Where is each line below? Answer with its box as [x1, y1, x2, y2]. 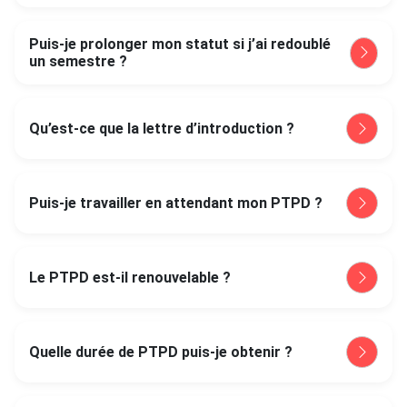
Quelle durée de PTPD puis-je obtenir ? [29, 343, 293, 361]
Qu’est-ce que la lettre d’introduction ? [29, 120, 294, 137]
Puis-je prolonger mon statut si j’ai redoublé [29, 35, 331, 53]
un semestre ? [29, 53, 127, 70]
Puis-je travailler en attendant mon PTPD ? [29, 194, 323, 212]
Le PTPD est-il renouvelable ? [29, 269, 231, 286]
